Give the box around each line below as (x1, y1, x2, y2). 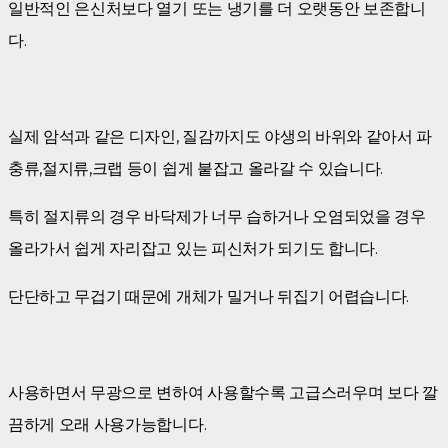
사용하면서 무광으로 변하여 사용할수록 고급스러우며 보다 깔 (8, 382, 438, 402)
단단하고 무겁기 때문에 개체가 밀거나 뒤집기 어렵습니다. (8, 286, 410, 306)
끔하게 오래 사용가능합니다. (8, 414, 210, 434)
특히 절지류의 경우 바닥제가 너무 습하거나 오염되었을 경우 (8, 206, 426, 226)
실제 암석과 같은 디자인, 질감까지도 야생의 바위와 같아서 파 (8, 126, 433, 146)
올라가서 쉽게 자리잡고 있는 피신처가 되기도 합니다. (8, 238, 378, 258)
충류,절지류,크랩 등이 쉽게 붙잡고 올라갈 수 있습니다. (8, 158, 384, 178)
